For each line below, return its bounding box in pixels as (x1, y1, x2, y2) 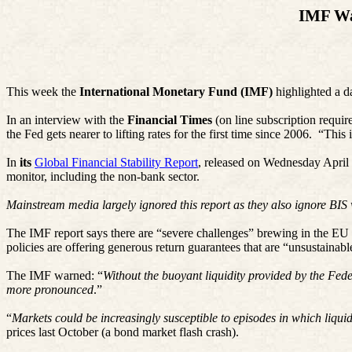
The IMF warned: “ (6, 269, 103, 282)
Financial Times (127, 113, 215, 126)
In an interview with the (6, 113, 127, 126)
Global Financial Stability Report (35, 156, 198, 169)
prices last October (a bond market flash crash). (6, 325, 239, 339)
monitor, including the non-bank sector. (6, 170, 200, 183)
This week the (6, 85, 79, 98)
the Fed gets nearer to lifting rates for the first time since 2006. (6, 127, 312, 141)
